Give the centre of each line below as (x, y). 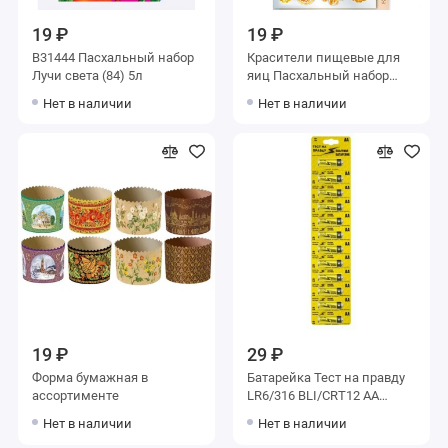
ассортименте (75, 396)
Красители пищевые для (323, 58)
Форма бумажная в (89, 378)
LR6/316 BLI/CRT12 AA (312, 396)
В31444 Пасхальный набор (112, 58)
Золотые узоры (293, 94)
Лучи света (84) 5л (87, 76)
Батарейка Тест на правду (325, 378)
